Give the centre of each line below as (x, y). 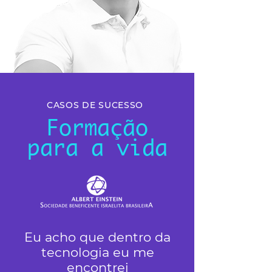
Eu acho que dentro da (97, 237)
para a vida (97, 148)
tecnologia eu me (97, 252)
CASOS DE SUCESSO (95, 105)
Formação (97, 127)
